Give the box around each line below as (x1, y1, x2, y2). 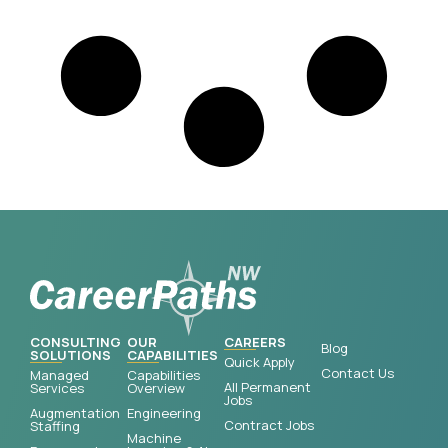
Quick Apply (224, 353, 295, 372)
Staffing (30, 417, 80, 436)
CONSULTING (30, 332, 121, 351)
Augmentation (30, 404, 120, 423)
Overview (127, 379, 185, 398)
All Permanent (224, 378, 311, 397)
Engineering (127, 404, 201, 423)
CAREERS (224, 332, 286, 351)
